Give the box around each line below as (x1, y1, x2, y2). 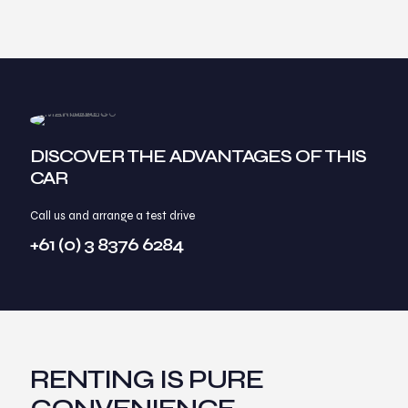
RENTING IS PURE (30, 362, 263, 395)
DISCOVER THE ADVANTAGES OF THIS (30, 144, 366, 168)
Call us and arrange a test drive (30, 208, 195, 223)
